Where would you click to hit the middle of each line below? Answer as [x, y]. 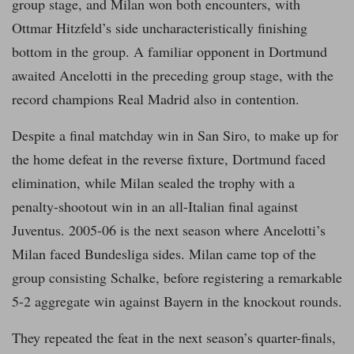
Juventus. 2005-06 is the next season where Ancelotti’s [169, 230]
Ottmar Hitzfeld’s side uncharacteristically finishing [160, 28]
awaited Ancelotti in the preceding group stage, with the [173, 75]
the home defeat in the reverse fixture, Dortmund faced [169, 159]
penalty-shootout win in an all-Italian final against [155, 207]
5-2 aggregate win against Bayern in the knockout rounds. [177, 301]
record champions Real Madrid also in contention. [156, 99]
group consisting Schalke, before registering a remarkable [177, 278]
